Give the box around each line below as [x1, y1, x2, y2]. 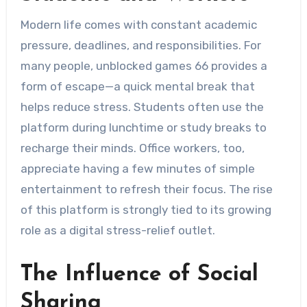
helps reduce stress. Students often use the [20, 99, 264, 114]
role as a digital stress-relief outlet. [20, 223, 215, 237]
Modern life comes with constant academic [20, 17, 257, 32]
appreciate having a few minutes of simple [20, 161, 255, 175]
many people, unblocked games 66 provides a [20, 58, 267, 73]
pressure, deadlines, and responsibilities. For [20, 38, 261, 52]
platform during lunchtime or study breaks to [20, 120, 267, 134]
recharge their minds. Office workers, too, [20, 140, 245, 155]
